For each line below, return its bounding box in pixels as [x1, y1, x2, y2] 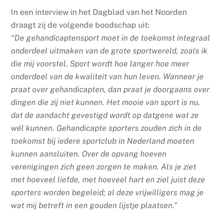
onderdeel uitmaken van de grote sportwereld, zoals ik [11, 46, 208, 55]
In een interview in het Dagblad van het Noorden [11, 7, 187, 17]
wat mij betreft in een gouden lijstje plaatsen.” [11, 200, 178, 210]
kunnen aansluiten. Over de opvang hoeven [11, 149, 167, 159]
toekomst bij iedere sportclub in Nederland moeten [11, 136, 195, 146]
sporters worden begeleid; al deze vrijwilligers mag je [11, 187, 204, 197]
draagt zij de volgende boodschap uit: [11, 20, 150, 30]
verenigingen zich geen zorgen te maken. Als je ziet [11, 162, 197, 171]
